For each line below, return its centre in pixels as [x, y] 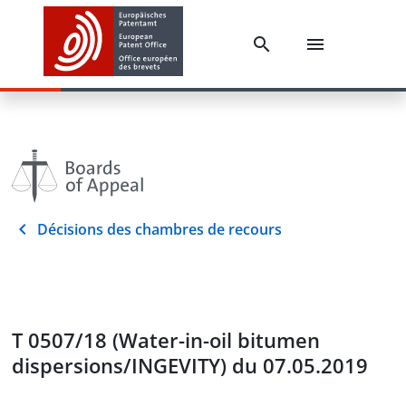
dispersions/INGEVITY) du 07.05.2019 [190, 365]
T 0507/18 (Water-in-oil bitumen [166, 340]
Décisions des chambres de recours [159, 229]
